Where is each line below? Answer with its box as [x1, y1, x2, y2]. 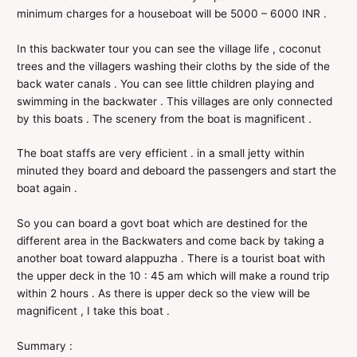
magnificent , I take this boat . [17, 304, 171, 318]
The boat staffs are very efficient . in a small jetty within [17, 147, 305, 160]
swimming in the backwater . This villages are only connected [17, 94, 333, 108]
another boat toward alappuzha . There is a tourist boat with [17, 252, 326, 265]
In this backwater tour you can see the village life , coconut [17, 41, 322, 55]
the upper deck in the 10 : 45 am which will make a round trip [17, 269, 330, 283]
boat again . [17, 182, 78, 195]
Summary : [17, 339, 73, 353]
